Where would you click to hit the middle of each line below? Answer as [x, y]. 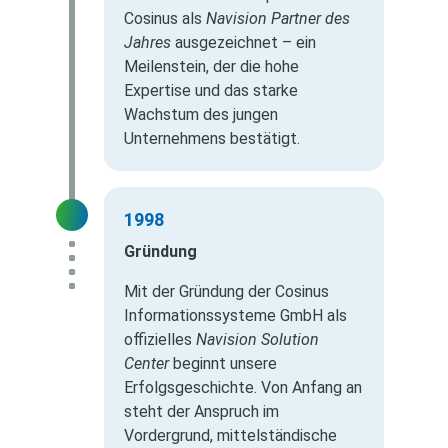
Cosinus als [165, 19]
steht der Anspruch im [201, 412]
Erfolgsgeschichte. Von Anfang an [243, 388]
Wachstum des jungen [201, 115]
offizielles [160, 340]
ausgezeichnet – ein [243, 43]
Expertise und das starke [211, 91]
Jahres [147, 43]
